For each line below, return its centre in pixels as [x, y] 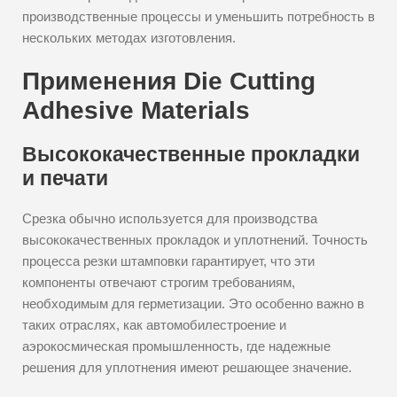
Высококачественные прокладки [191, 154]
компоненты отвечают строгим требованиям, [159, 282]
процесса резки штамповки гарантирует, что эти [168, 261]
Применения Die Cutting [169, 81]
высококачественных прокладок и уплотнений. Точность [195, 240]
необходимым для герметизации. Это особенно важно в [193, 304]
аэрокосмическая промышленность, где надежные [176, 346]
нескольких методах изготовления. [129, 38]
